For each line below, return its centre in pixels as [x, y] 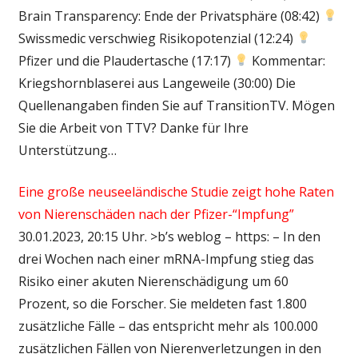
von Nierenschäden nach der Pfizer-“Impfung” [156, 214]
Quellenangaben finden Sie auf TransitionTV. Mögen [176, 105]
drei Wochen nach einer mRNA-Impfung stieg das [166, 259]
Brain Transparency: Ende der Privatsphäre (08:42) [170, 16]
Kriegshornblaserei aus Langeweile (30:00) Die [157, 83]
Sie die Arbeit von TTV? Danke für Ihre [133, 127]
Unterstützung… [67, 150]
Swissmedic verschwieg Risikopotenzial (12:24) [157, 38]
